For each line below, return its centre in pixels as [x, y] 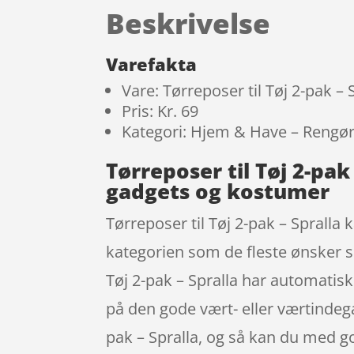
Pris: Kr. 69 [160, 111]
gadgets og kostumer [218, 192]
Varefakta [152, 64]
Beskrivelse [188, 23]
